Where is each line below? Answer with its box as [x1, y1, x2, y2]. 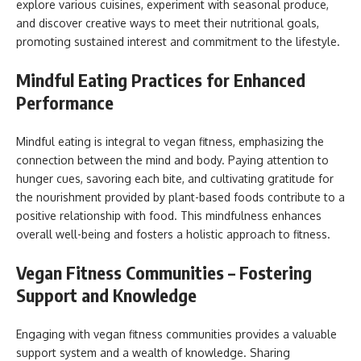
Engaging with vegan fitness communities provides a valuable [16, 326, 337, 341]
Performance [16, 91, 114, 114]
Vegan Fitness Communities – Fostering [16, 261, 312, 284]
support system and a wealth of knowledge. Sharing [16, 345, 290, 359]
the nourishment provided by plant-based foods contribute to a [16, 189, 345, 204]
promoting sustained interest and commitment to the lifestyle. [16, 34, 340, 48]
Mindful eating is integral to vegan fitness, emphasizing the [16, 134, 324, 148]
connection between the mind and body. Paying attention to [16, 152, 329, 167]
